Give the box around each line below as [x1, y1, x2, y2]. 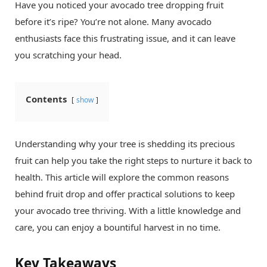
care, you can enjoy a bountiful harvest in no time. [15, 221, 221, 234]
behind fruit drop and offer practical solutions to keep [15, 188, 235, 200]
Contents [26, 93, 67, 105]
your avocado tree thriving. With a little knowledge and [15, 204, 241, 217]
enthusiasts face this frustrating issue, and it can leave [15, 32, 235, 44]
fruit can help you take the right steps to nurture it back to [15, 154, 252, 167]
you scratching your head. [15, 49, 122, 61]
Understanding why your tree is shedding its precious [15, 138, 235, 150]
